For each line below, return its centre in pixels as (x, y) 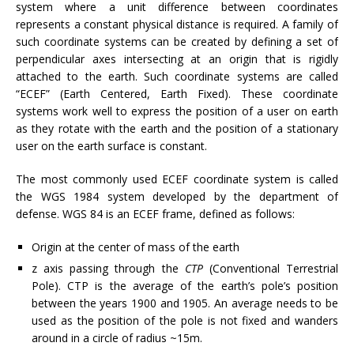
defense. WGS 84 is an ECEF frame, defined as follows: (155, 214)
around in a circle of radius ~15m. (117, 338)
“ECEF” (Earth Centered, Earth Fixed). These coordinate (177, 94)
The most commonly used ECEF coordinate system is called (177, 179)
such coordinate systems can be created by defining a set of (177, 42)
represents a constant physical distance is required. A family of (177, 24)
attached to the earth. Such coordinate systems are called (177, 77)
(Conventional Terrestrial (274, 269)
